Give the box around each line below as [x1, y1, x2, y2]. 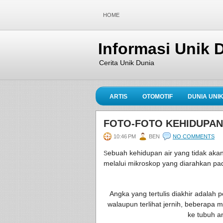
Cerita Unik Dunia [99, 59, 154, 67]
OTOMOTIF [142, 93, 173, 100]
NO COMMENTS [173, 133, 215, 139]
